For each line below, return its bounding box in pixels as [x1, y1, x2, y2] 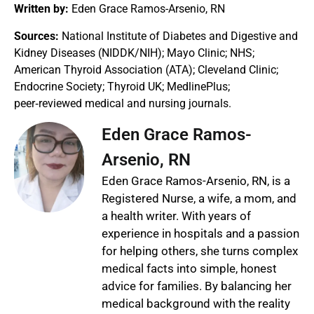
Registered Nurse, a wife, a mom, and [102, 191, 296, 205]
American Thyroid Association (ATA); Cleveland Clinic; [14, 62, 278, 76]
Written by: [14, 2, 69, 16]
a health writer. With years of [102, 208, 251, 223]
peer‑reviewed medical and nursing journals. [14, 96, 231, 110]
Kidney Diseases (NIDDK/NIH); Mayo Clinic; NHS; [14, 46, 254, 60]
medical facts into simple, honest [102, 261, 277, 275]
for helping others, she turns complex [102, 243, 298, 258]
